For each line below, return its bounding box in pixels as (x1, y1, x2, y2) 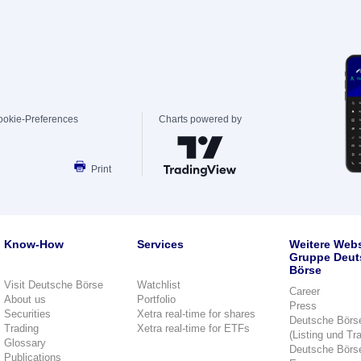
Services (137, 238, 184, 251)
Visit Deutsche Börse (4, 279, 103, 291)
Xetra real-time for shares (137, 308, 255, 320)
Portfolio (137, 293, 176, 305)
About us (4, 293, 46, 305)
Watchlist (137, 279, 180, 291)
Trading (4, 322, 39, 334)
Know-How (4, 238, 64, 251)
